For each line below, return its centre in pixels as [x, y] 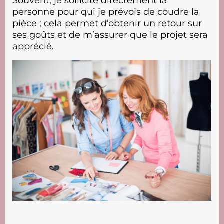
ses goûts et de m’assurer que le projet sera [110, 35]
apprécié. [33, 46]
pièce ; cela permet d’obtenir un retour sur [107, 23]
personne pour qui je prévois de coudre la [106, 12]
